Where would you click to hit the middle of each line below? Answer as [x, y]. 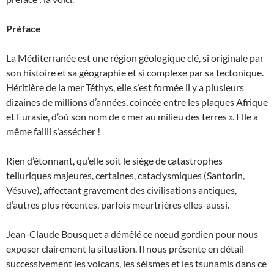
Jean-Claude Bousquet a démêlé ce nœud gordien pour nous [132, 234]
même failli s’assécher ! [53, 131]
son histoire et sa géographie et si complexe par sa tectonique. [135, 72]
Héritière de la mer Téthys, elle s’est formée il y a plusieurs [125, 87]
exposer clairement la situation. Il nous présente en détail [125, 249]
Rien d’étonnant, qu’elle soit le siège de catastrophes [114, 161]
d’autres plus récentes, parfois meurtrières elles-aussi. [118, 205]
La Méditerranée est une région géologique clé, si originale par [135, 58]
